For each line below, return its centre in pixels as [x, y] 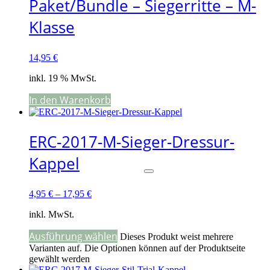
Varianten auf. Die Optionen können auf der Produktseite [137, 248]
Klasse [52, 27]
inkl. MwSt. [52, 214]
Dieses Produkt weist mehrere [177, 236]
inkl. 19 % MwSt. [63, 78]
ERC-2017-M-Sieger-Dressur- [132, 141]
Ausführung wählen [73, 236]
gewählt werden [59, 259]
